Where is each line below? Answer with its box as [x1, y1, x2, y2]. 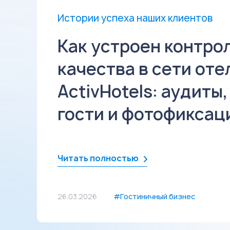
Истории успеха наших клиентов [57, 12, 213, 25]
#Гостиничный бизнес [113, 191, 195, 201]
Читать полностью [57, 152, 139, 164]
